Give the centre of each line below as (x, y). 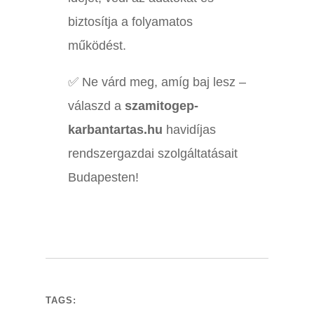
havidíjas (189, 130)
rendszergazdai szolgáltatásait (152, 154)
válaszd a (96, 106)
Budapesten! (103, 178)
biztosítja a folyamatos (130, 22)
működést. (97, 46)
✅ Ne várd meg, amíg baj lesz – (157, 82)
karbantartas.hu (115, 130)
